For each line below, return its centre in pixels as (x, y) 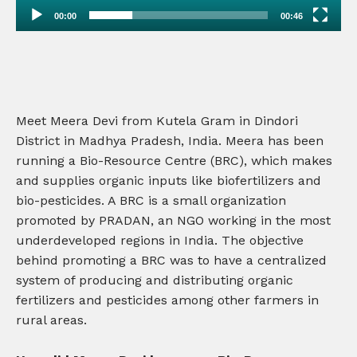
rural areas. (51, 320)
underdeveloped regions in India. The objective (160, 240)
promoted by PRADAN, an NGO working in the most (173, 220)
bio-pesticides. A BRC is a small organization (151, 200)
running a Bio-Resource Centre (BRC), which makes (174, 161)
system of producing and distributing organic (155, 280)
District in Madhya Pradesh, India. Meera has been (170, 141)
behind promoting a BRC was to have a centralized (171, 260)
